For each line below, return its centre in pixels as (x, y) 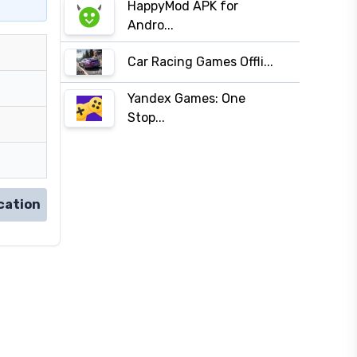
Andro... (151, 25)
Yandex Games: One (186, 98)
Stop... (146, 118)
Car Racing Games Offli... (200, 62)
